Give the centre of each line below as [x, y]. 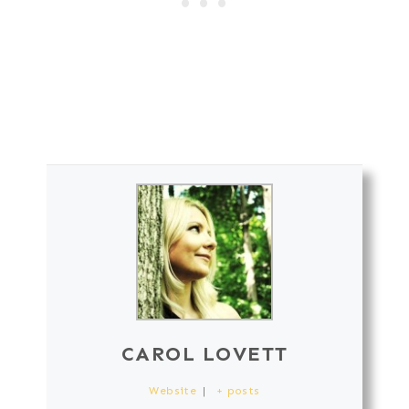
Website [173, 390]
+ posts [238, 390]
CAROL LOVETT [204, 353]
